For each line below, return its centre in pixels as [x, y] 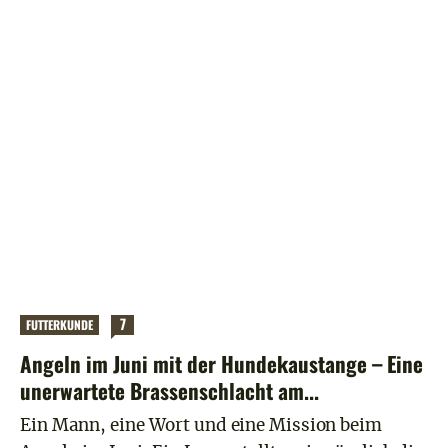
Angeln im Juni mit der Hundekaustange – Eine [221, 364]
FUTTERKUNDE [59, 325]
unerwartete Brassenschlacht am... [169, 391]
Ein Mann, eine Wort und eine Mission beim [201, 426]
